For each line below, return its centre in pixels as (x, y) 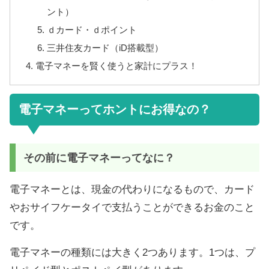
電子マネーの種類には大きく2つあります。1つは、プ (132, 253)
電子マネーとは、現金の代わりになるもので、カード (132, 189)
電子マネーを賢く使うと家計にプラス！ (117, 66)
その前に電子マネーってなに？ (99, 158)
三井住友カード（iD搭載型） (105, 48)
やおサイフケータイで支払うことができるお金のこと (132, 207)
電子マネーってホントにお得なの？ (115, 110)
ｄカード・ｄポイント (92, 30)
